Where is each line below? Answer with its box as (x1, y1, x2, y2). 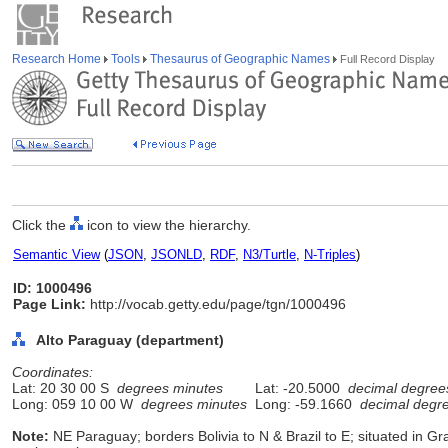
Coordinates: (12, 364, 93, 380)
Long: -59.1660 (247, 396, 360, 412)
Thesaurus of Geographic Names (147, 52, 333, 66)
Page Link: (13, 296, 86, 312)
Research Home (12, 52, 104, 66)
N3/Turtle (243, 247, 296, 262)
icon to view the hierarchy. (83, 217, 251, 233)
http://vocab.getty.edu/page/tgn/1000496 (86, 296, 346, 312)
